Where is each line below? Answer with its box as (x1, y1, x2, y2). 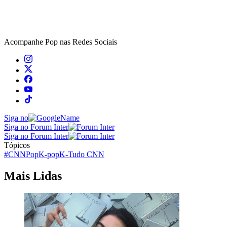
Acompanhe (4, 37, 45, 47)
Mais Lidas (4, 169, 62, 183)
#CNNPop (4, 150, 39, 159)
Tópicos (4, 141, 30, 150)
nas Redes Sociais (58, 37, 117, 47)
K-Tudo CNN (59, 150, 104, 159)
